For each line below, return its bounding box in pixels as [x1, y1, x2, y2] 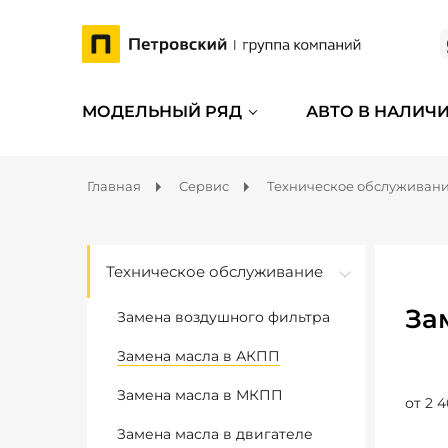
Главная [87, 178, 141, 194]
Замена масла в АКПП [117, 347, 280, 365]
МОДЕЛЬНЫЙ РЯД [82, 102, 242, 121]
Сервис [179, 178, 229, 194]
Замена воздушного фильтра [117, 308, 330, 326]
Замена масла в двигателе [117, 425, 313, 443]
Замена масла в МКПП [117, 386, 283, 404]
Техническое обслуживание [106, 262, 323, 281]
